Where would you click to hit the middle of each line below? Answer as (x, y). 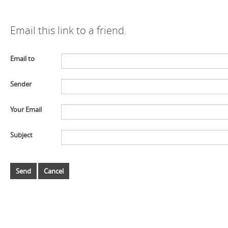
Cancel (54, 171)
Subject (21, 135)
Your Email (26, 109)
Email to (22, 59)
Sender (21, 84)
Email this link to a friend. (68, 31)
